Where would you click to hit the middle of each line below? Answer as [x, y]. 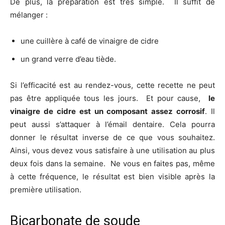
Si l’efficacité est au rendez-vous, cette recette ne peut [113, 85]
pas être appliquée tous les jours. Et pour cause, [109, 98]
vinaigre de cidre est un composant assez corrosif [108, 111]
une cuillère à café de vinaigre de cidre [90, 41]
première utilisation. [46, 189]
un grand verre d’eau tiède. [68, 59]
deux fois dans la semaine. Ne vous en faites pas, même [113, 163]
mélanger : [29, 15]
